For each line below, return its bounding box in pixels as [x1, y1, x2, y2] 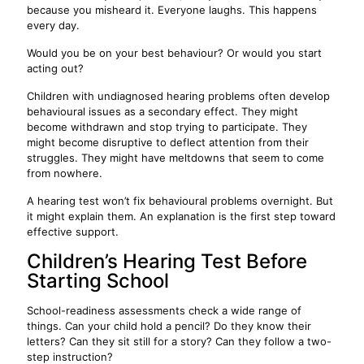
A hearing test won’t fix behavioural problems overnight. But [27, 194, 333, 207]
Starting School [27, 269, 169, 292]
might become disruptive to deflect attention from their [27, 136, 309, 149]
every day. [27, 19, 80, 32]
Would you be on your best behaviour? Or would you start [27, 46, 322, 59]
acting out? [27, 62, 84, 75]
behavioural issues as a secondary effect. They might [27, 105, 298, 118]
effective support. [27, 225, 119, 238]
